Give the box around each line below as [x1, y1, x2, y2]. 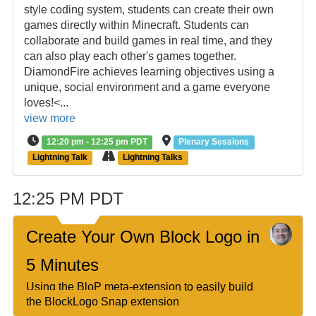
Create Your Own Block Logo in [25, 227, 260, 246]
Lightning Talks [123, 152, 183, 162]
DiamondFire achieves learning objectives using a [23, 66, 274, 78]
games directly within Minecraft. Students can [23, 19, 249, 31]
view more [23, 112, 75, 124]
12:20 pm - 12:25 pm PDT [47, 137, 148, 147]
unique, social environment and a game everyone [23, 81, 270, 93]
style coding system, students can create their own [23, 4, 274, 16]
